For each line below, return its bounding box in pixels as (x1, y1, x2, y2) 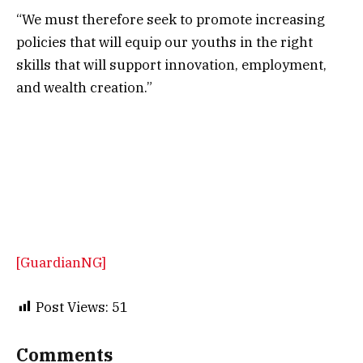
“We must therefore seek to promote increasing (16, 10, 325, 28)
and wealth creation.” (16, 78, 152, 96)
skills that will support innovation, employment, (16, 55, 327, 74)
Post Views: (36, 297, 109, 316)
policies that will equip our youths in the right (16, 32, 313, 51)
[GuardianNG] (16, 254, 106, 272)
